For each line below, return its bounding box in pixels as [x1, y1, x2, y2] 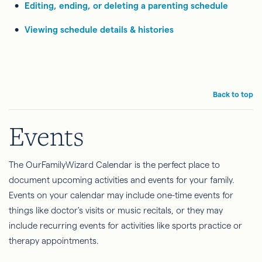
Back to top [213, 90, 253, 98]
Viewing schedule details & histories [25, 25, 174, 35]
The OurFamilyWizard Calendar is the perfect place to [9, 160, 220, 170]
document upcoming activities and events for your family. [9, 175, 235, 185]
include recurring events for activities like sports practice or [9, 220, 242, 230]
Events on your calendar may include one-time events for [9, 190, 233, 200]
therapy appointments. [9, 236, 99, 246]
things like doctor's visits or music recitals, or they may [9, 205, 223, 215]
